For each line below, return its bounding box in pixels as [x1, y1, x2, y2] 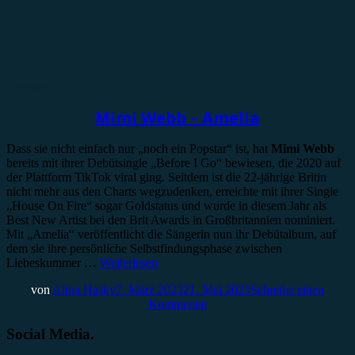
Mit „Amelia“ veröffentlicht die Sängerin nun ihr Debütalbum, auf [6, 227, 336, 241]
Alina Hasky [52, 282, 116, 296]
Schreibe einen [250, 282, 324, 296]
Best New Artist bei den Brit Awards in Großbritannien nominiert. [6, 212, 335, 227]
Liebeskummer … [6, 255, 100, 269]
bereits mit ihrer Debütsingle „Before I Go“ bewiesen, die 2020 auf [6, 155, 341, 170]
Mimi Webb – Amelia [95, 106, 260, 128]
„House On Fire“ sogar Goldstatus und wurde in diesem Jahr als [6, 198, 326, 212]
